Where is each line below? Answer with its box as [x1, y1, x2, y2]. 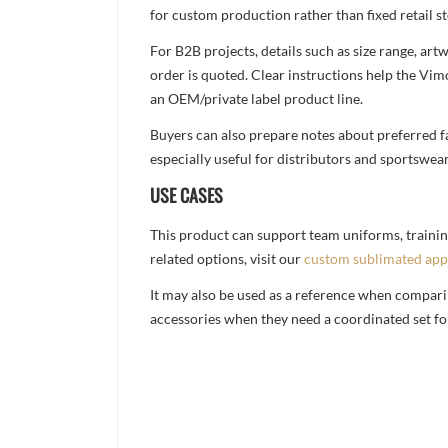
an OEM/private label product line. [150, 90, 364, 108]
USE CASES [150, 182, 224, 209]
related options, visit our [150, 250, 305, 268]
